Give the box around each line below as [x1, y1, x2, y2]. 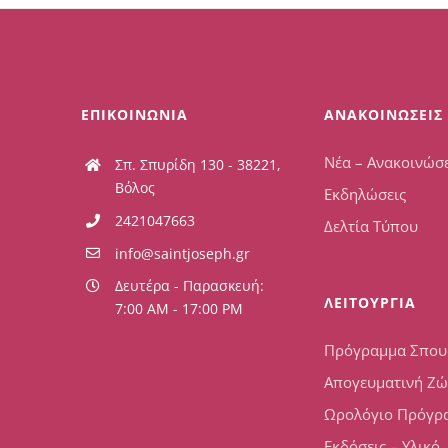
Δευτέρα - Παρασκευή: [114, 276, 264, 296]
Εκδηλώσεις [323, 184, 406, 204]
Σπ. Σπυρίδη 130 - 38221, [114, 155, 281, 174]
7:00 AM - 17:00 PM [114, 299, 243, 319]
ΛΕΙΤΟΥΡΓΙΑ [323, 293, 416, 312]
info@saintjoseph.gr [114, 243, 250, 263]
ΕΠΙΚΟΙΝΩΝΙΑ [81, 105, 189, 124]
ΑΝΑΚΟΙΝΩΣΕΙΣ [323, 105, 443, 124]
